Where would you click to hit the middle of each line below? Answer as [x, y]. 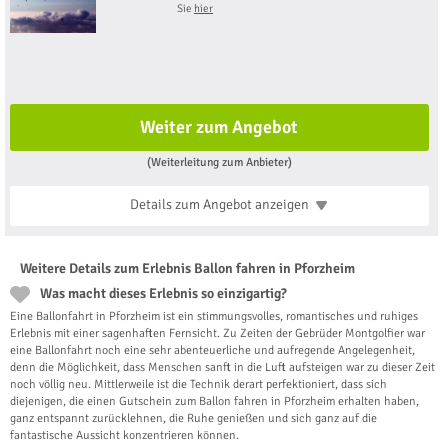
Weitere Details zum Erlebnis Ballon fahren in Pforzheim [187, 269]
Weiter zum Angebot [219, 127]
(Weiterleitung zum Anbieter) [219, 162]
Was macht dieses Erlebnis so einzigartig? [163, 294]
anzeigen [281, 205]
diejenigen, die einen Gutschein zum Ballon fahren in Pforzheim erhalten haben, [214, 402]
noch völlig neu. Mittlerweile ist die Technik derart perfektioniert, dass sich [198, 385]
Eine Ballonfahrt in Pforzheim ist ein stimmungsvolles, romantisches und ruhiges [214, 317]
